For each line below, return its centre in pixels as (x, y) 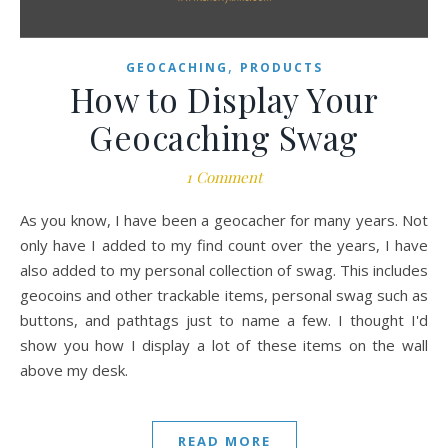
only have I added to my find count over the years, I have (224, 245)
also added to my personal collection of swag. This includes (224, 270)
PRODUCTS (281, 68)
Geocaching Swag (224, 137)
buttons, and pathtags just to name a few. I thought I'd (224, 320)
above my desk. (74, 370)
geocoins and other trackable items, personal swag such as (224, 295)
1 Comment (224, 177)
